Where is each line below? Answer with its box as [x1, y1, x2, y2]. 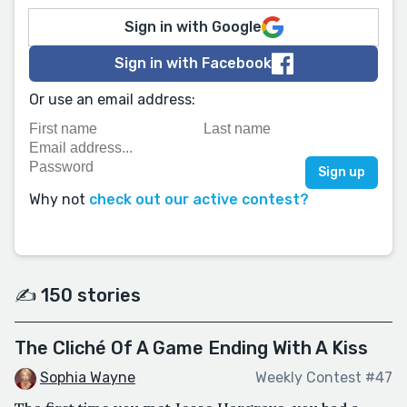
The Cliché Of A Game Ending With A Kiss [15, 337, 368, 359]
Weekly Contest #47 [255, 369, 392, 387]
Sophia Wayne [40, 369, 135, 386]
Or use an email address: [29, 91, 195, 108]
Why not [29, 191, 89, 208]
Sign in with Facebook [114, 55, 272, 72]
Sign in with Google [124, 18, 262, 35]
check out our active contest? [89, 191, 309, 208]
